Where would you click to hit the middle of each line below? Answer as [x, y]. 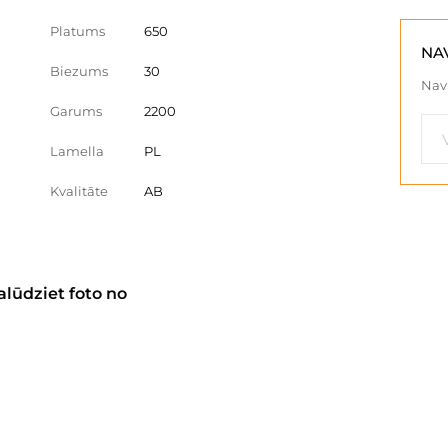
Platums [77, 31]
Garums [76, 111]
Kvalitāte [79, 191]
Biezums [79, 71]
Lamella [77, 151]
